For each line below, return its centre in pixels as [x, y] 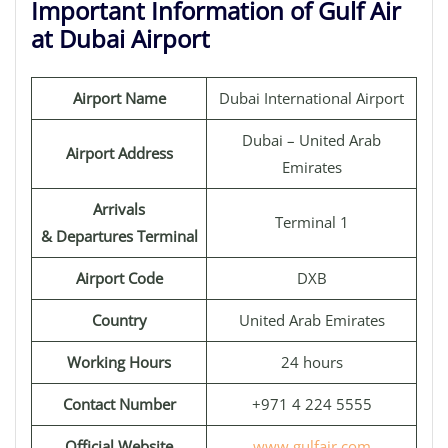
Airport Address [119, 153]
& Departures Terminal [119, 236]
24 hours [311, 362]
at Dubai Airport [120, 38]
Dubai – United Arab [311, 140]
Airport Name [119, 98]
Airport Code [119, 278]
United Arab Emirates [311, 320]
